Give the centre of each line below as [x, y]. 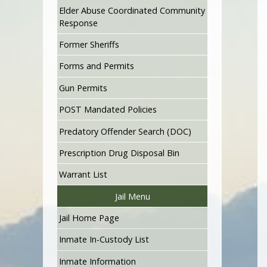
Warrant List [83, 175]
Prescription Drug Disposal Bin [119, 153]
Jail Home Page [89, 218]
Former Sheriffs [89, 45]
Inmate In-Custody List [104, 240]
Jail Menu [132, 196]
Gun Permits [83, 88]
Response [78, 23]
